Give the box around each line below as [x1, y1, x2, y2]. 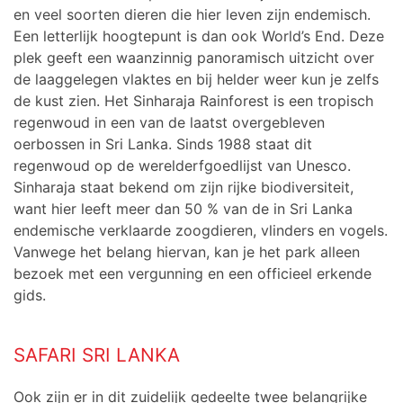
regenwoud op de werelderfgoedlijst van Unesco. [13, 157, 351, 175]
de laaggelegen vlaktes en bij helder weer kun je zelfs [13, 70, 379, 89]
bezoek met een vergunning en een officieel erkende [13, 264, 372, 283]
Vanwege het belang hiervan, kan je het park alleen [13, 243, 360, 262]
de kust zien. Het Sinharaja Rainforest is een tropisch [13, 92, 373, 111]
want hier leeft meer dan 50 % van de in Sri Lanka [13, 200, 353, 219]
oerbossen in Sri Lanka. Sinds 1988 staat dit [13, 135, 312, 154]
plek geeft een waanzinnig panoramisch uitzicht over [13, 49, 374, 67]
